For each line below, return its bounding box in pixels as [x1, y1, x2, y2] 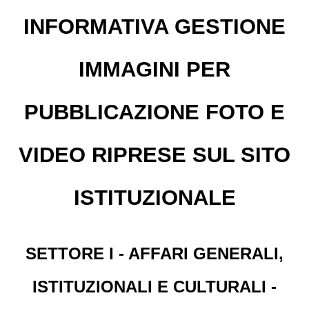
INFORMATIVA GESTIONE [23, 14, 286, 39]
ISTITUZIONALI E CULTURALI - [32, 277, 277, 296]
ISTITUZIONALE [73, 186, 236, 210]
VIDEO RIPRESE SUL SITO [19, 143, 290, 167]
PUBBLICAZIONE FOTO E [24, 100, 285, 124]
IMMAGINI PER [79, 57, 230, 81]
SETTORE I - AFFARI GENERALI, [26, 243, 283, 263]
